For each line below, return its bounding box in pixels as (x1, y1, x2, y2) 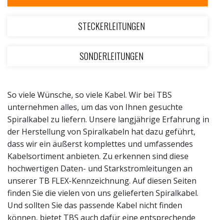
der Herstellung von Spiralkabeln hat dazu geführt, (7, 126, 195, 137)
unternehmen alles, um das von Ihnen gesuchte (7, 102, 183, 112)
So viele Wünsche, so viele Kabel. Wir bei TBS (7, 89, 172, 100)
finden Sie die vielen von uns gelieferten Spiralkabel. (7, 188, 198, 198)
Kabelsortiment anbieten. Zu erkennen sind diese (7, 151, 189, 162)
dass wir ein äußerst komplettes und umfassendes (7, 138, 193, 149)
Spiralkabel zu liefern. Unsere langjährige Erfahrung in (7, 114, 209, 125)
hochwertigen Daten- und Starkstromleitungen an (7, 163, 192, 174)
